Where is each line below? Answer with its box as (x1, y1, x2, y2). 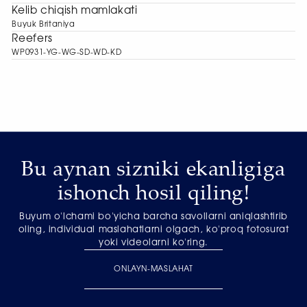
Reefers (12, 34, 53, 45)
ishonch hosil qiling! (57, 177, 250, 206)
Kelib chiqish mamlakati (12, 5, 138, 16)
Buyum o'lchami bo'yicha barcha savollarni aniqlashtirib (19, 212, 288, 221)
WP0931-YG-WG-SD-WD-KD (12, 49, 122, 57)
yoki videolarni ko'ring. (99, 238, 208, 247)
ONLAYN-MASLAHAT (114, 265, 193, 273)
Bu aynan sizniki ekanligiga (21, 153, 286, 182)
